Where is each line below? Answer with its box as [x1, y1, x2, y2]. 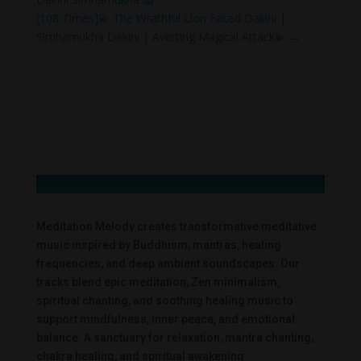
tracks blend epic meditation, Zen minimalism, [35, 275, 280, 288]
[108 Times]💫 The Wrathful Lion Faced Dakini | [35, 10, 286, 26]
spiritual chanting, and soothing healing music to [35, 293, 293, 307]
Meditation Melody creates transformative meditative [35, 219, 317, 233]
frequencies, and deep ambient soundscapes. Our [35, 256, 300, 270]
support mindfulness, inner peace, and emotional [35, 312, 295, 326]
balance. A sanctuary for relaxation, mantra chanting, [35, 330, 313, 344]
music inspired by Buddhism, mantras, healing [35, 238, 281, 251]
